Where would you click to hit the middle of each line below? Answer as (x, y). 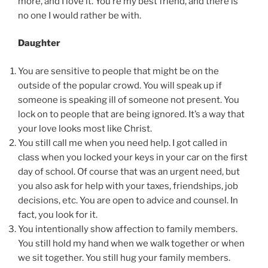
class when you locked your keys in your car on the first (133, 157)
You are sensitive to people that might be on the (118, 71)
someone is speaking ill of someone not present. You (129, 100)
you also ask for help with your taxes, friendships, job (128, 186)
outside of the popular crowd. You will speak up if (120, 85)
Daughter (39, 43)
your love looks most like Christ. (85, 128)
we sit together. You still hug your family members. (124, 258)
